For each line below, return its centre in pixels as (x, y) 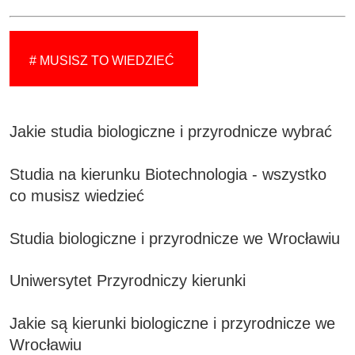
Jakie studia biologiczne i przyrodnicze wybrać (171, 132)
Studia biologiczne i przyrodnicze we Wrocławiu (175, 238)
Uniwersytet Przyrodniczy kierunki (128, 281)
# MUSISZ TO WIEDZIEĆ (102, 61)
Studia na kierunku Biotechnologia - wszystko (168, 174)
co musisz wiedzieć (77, 195)
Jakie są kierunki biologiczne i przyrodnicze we (173, 323)
